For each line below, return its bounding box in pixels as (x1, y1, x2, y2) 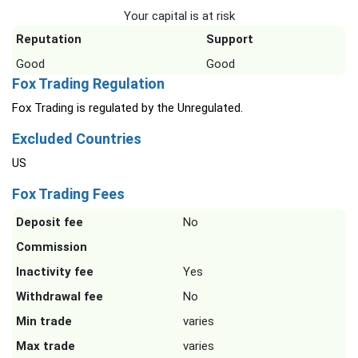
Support (206, 32, 253, 47)
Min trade (16, 314, 72, 329)
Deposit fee (16, 215, 83, 230)
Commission (16, 240, 87, 255)
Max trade (16, 339, 75, 354)
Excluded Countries (12, 130, 141, 148)
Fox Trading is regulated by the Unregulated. (12, 101, 243, 116)
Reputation (16, 32, 82, 47)
